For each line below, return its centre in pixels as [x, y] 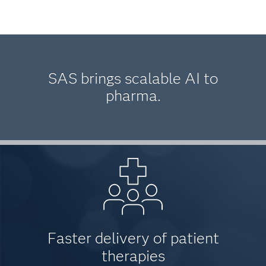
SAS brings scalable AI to [133, 78]
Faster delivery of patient [133, 238]
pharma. [133, 96]
